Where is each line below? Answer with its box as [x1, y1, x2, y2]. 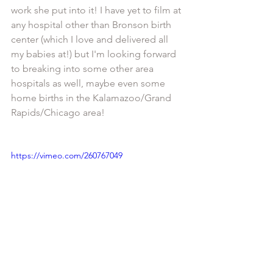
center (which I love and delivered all [11, 34, 171, 45]
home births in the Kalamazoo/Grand [11, 92, 174, 104]
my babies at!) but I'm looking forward [11, 48, 179, 60]
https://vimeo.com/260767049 [11, 150, 122, 161]
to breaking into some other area [11, 63, 156, 74]
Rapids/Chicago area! [11, 107, 107, 118]
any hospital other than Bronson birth [11, 19, 174, 30]
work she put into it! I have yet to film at [11, 4, 183, 16]
